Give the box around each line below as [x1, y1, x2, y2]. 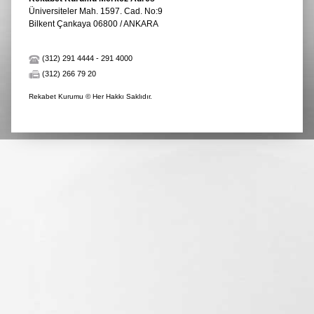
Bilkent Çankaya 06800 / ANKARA [29, 18, 158, 29]
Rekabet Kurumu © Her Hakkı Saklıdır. [29, 92, 152, 100]
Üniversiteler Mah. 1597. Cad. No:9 [29, 6, 163, 16]
